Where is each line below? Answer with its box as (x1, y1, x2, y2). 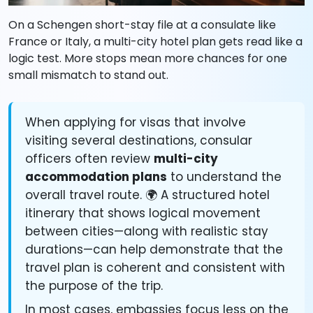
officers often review (25, 150, 154, 168)
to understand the (167, 168, 282, 186)
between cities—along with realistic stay (25, 223, 268, 240)
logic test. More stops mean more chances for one (8, 50, 287, 67)
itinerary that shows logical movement (25, 205, 261, 222)
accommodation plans (25, 168, 167, 186)
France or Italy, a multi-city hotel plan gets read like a (8, 34, 303, 50)
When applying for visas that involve (25, 114, 246, 131)
